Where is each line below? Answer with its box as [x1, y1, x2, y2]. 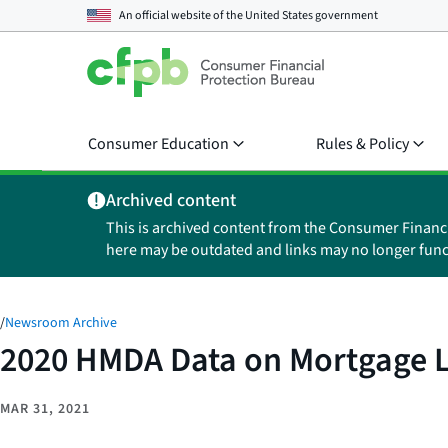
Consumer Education [88, 133, 229, 155]
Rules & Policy [316, 133, 409, 155]
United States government [245, 6, 378, 24]
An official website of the [119, 6, 245, 24]
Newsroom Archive [5, 313, 117, 333]
